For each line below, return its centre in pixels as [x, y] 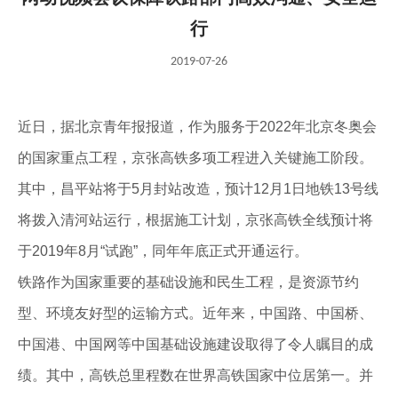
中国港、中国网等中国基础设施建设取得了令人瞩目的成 [195, 344]
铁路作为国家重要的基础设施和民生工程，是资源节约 [188, 282]
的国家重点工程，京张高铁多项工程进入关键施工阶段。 [195, 158]
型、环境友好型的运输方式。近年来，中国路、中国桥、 [195, 313]
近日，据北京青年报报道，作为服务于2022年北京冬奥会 [197, 127]
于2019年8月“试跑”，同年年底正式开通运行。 [163, 251]
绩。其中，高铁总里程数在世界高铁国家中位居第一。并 [195, 375]
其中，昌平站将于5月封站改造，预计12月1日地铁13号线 [198, 189]
